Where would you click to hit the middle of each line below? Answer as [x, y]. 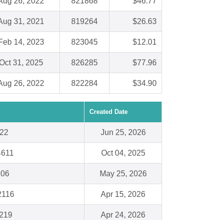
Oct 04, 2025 [123, 153]
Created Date [109, 112]
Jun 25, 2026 [123, 133]
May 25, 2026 [123, 174]
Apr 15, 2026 [123, 194]
